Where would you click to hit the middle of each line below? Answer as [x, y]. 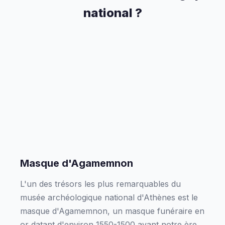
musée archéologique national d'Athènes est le [109, 197]
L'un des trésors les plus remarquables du [100, 184]
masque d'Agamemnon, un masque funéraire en [112, 211]
